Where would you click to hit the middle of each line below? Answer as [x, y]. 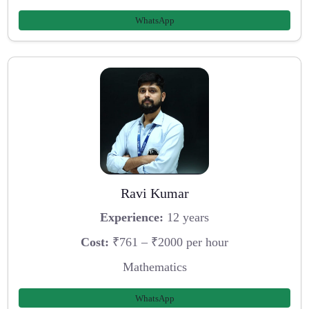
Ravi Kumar [154, 193]
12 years [186, 218]
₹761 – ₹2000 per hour [169, 242]
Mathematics [154, 267]
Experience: [132, 218]
